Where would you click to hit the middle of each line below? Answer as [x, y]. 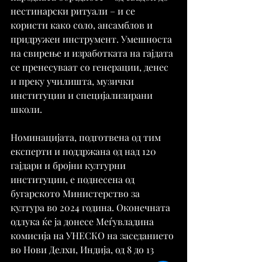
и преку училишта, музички [73, 81]
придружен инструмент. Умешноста [92, 39]
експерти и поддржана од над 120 [85, 151]
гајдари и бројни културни [69, 165]
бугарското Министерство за [76, 193]
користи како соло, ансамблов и [83, 25]
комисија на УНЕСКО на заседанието [93, 235]
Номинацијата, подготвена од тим [87, 137]
